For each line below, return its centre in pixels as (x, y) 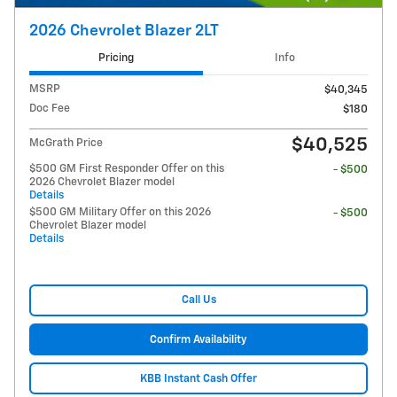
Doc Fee (50, 108)
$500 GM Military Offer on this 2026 (120, 212)
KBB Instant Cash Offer (198, 378)
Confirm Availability (198, 339)
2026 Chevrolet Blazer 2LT (124, 31)
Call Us (198, 300)
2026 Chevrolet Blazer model (102, 182)
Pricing (116, 58)
